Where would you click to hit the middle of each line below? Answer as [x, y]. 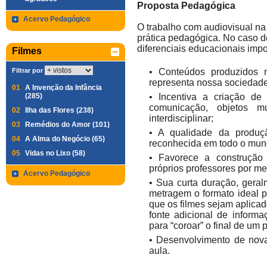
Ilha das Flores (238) [59, 110]
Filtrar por [27, 70]
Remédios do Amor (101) [67, 125]
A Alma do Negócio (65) [65, 139]
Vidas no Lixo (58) [55, 153]
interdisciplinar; [181, 118]
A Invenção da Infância [63, 88]
